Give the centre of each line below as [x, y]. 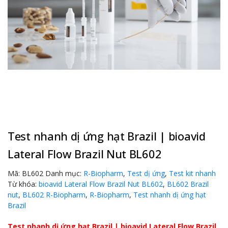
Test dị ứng [146, 173]
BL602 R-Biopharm [54, 194]
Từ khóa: [23, 184]
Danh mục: [64, 173]
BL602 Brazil [188, 184]
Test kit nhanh [192, 173]
